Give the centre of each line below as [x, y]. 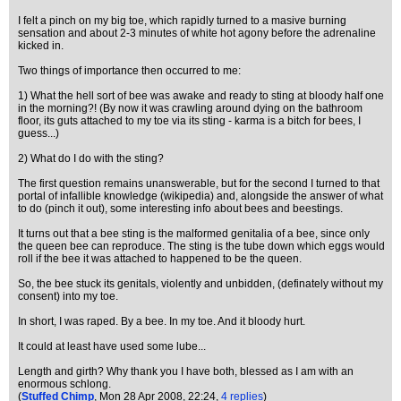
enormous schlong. [64, 384]
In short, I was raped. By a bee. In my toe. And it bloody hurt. [162, 321]
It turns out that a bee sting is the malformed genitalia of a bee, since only [194, 234]
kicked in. [41, 46]
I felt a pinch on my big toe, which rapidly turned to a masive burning [182, 21]
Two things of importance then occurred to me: [129, 71]
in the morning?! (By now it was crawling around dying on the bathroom [190, 108]
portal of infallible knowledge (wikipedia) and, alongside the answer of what [200, 196]
